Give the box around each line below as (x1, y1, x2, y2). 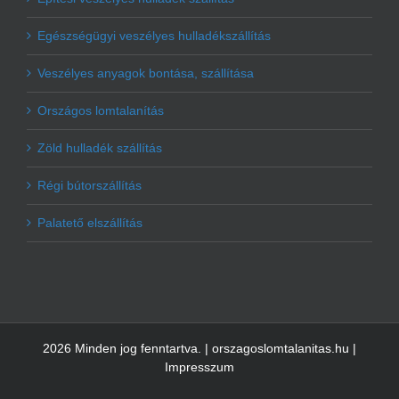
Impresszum (165, 360, 234, 375)
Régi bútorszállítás (37, 178, 142, 193)
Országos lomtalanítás (37, 103, 164, 118)
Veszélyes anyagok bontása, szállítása (37, 66, 254, 81)
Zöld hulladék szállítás (37, 141, 162, 156)
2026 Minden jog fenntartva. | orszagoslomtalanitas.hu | (43, 341, 356, 356)
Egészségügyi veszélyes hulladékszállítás (37, 28, 271, 44)
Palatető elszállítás (37, 216, 142, 231)
